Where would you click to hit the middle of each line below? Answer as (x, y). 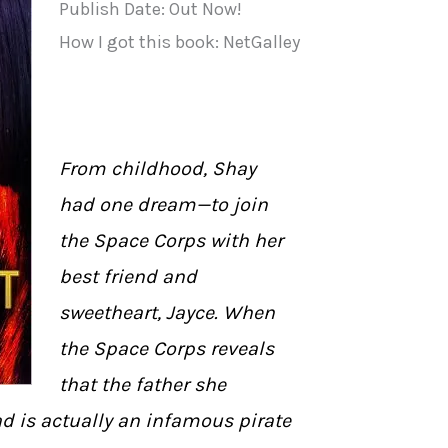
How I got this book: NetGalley (180, 42)
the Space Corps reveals (167, 348)
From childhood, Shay (158, 168)
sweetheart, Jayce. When (167, 312)
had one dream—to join (164, 204)
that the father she (143, 384)
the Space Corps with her (171, 240)
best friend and (128, 276)
